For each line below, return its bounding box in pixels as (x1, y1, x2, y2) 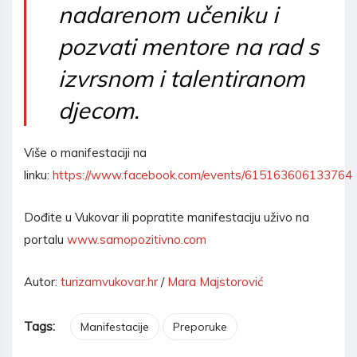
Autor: (24, 274, 61, 290)
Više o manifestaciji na (24, 145, 147, 161)
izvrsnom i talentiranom (58, 64, 304, 93)
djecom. (58, 96, 139, 125)
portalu (24, 232, 67, 248)
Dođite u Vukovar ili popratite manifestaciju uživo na (24, 210, 309, 226)
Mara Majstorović (167, 274, 263, 290)
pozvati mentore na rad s (58, 32, 319, 61)
